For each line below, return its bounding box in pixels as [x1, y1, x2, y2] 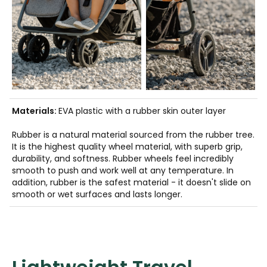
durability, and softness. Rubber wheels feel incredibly [12, 153, 234, 165]
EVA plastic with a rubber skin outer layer [58, 105, 226, 117]
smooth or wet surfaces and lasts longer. [12, 188, 185, 201]
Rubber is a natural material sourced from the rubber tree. [12, 129, 254, 141]
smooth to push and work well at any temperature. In [12, 164, 234, 177]
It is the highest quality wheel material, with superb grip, [12, 141, 243, 153]
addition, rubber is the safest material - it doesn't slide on [12, 176, 251, 189]
